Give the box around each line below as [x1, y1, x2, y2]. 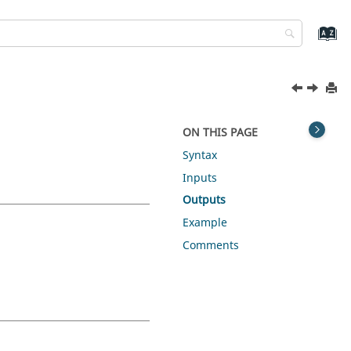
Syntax [183, 147, 218, 164]
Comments [183, 237, 240, 254]
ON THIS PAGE [183, 125, 259, 141]
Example [183, 215, 228, 232]
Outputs [183, 192, 226, 209]
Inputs [183, 169, 218, 186]
